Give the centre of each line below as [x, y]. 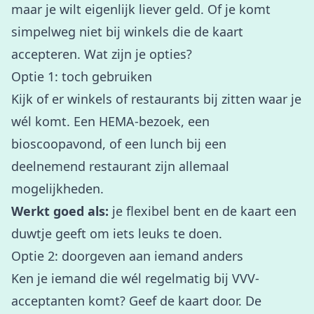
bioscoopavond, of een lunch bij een [119, 144]
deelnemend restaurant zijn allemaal [120, 166]
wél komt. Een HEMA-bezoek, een [110, 121]
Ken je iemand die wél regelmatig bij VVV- [135, 278]
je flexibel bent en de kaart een [203, 211]
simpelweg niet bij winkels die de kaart [127, 32]
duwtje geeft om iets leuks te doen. [117, 233]
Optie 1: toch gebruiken [82, 76]
